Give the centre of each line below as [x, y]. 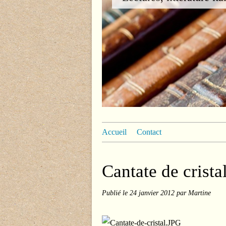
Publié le [116, 193]
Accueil [114, 132]
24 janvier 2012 [153, 193]
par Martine [194, 193]
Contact [149, 132]
